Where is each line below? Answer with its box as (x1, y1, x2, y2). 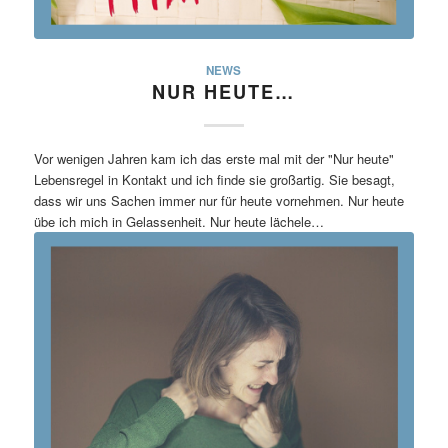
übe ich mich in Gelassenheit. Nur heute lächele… (33, 212, 324, 232)
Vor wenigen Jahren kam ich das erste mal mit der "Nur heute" (33, 149, 394, 169)
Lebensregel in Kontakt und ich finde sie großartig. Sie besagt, (33, 170, 395, 190)
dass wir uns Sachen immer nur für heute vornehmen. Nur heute (33, 191, 404, 211)
